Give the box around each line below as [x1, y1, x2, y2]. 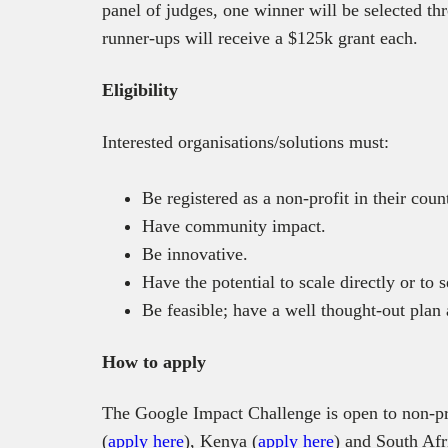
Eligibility [102, 79, 178, 100]
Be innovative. [142, 243, 248, 264]
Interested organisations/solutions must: [102, 131, 389, 152]
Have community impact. [142, 215, 326, 236]
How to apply [102, 351, 206, 372]
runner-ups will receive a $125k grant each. [102, 27, 418, 48]
